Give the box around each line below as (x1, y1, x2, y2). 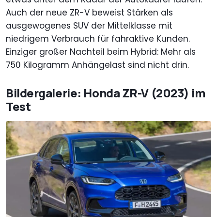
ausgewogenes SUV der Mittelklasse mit (6, 20, 172, 32)
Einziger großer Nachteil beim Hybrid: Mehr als (6, 46, 196, 58)
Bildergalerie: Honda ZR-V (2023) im (6, 85, 205, 101)
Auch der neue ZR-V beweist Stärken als (6, 7, 173, 19)
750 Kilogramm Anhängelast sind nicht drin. (6, 59, 189, 71)
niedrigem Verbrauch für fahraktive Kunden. (6, 33, 190, 45)
